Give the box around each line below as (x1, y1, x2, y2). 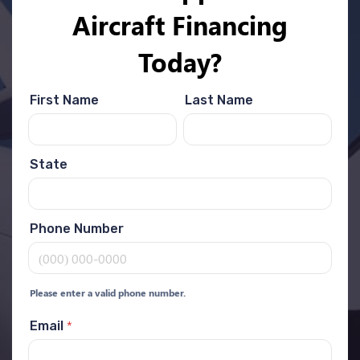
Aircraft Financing (72, 7, 288, 42)
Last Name (185, 92, 253, 108)
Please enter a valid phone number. (30, 286, 186, 299)
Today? (138, 44, 222, 79)
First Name (30, 92, 99, 108)
